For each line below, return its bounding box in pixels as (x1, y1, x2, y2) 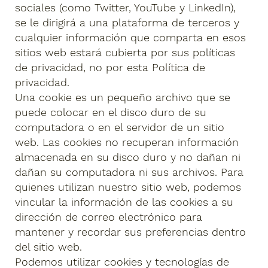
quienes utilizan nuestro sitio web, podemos (15, 181, 242, 194)
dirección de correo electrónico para (15, 211, 203, 224)
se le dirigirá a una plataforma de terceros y (15, 16, 240, 29)
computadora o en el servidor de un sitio (15, 121, 225, 134)
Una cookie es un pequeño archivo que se (15, 91, 231, 104)
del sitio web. (15, 240, 83, 254)
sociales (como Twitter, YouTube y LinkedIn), (15, 1, 236, 14)
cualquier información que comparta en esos (15, 31, 246, 44)
